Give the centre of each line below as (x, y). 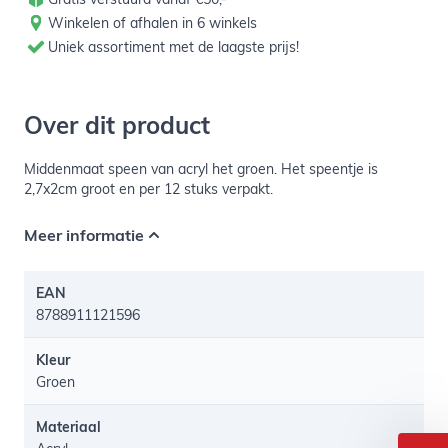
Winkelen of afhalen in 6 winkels (152, 23)
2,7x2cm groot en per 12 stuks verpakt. (148, 189)
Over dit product (117, 125)
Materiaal (68, 427)
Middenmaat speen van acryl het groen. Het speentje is (201, 169)
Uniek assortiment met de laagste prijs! (173, 47)
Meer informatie (84, 235)
